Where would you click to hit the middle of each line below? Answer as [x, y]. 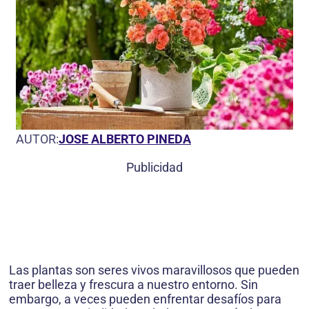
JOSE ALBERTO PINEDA [125, 139]
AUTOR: [37, 139]
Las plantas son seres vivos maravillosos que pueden [154, 270]
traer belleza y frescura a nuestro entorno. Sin [133, 285]
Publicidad [154, 168]
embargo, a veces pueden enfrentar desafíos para [145, 299]
